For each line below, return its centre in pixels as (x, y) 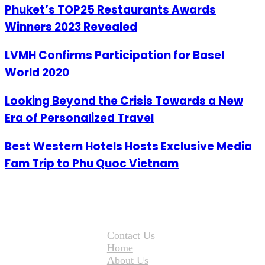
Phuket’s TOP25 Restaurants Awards (110, 10)
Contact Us (131, 235)
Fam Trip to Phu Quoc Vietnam (92, 163)
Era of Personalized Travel (79, 118)
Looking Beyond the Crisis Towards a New (124, 101)
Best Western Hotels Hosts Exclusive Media (128, 146)
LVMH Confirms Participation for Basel (114, 56)
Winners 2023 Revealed (71, 27)
